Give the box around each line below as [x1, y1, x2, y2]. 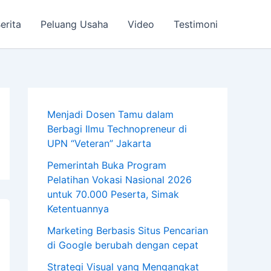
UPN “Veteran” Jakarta [47, 137, 151, 149]
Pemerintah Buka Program [47, 159, 166, 171]
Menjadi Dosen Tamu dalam [47, 108, 174, 120]
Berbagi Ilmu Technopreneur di [47, 123, 187, 135]
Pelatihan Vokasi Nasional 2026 [47, 174, 192, 186]
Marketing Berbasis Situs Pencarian [47, 224, 208, 237]
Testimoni [174, 18, 218, 30]
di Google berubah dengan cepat [47, 239, 198, 251]
